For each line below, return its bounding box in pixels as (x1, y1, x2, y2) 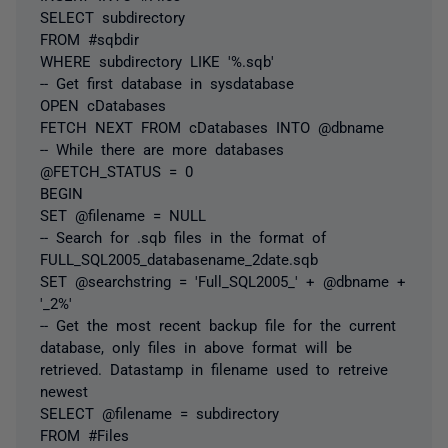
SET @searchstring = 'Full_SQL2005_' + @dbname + (40, 272, 406, 288)
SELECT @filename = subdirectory (40, 404, 279, 420)
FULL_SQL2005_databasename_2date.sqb (40, 250, 318, 266)
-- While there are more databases (40, 140, 284, 156)
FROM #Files (40, 426, 129, 442)
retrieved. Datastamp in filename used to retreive (40, 360, 388, 376)
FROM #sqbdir (40, 30, 139, 46)
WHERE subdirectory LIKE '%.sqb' (40, 52, 274, 68)
